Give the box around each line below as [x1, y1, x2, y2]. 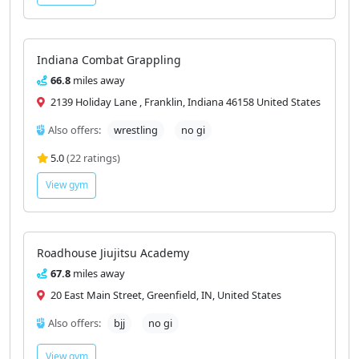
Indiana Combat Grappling [37, 52, 181, 68]
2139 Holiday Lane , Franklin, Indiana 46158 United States [48, 95, 321, 110]
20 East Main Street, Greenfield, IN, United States [48, 287, 281, 302]
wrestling [114, 123, 158, 138]
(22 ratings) [67, 151, 120, 166]
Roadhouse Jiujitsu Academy [37, 244, 189, 260]
